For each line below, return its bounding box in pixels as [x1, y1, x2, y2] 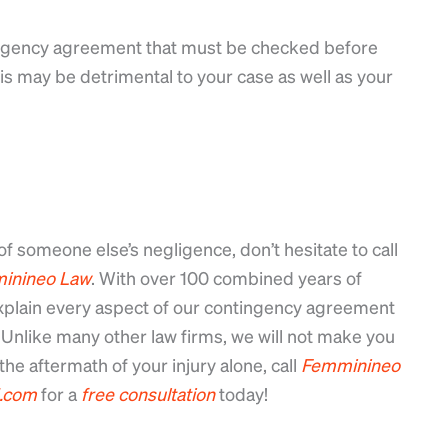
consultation [118, 382, 215, 406]
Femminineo [301, 353, 400, 377]
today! [215, 382, 268, 406]
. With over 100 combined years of [91, 266, 362, 290]
